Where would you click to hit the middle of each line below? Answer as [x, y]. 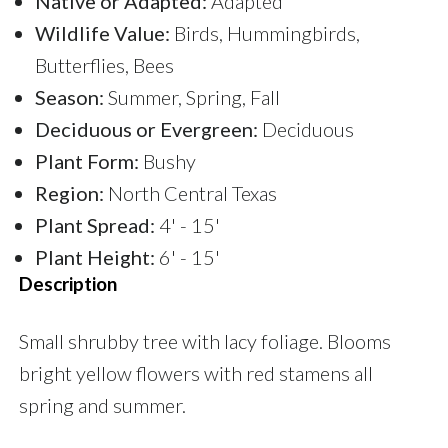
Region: [69, 192]
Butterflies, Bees [104, 64]
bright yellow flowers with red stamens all [196, 372]
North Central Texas [190, 192]
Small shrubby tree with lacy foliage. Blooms [205, 340]
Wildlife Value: [102, 32]
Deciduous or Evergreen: [146, 128]
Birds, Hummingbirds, [265, 32]
